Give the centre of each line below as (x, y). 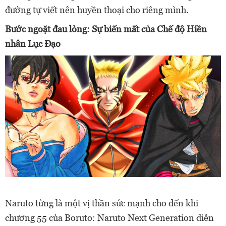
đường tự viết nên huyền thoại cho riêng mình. (97, 10)
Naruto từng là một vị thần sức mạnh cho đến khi (102, 203)
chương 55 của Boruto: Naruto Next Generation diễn (109, 217)
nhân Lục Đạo (33, 44)
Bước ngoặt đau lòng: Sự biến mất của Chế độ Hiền (106, 29)
